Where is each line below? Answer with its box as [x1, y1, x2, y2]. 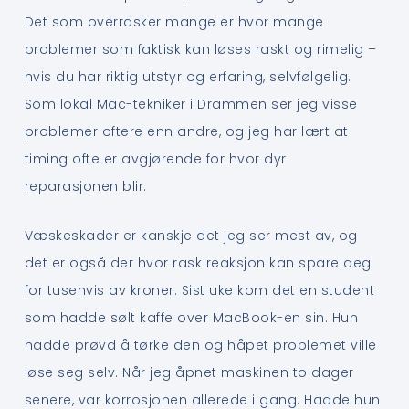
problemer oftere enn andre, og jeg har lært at [24, 121, 349, 141]
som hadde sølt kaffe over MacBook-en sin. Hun [24, 309, 359, 328]
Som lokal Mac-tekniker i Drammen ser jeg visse [24, 94, 358, 113]
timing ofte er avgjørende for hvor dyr [24, 149, 287, 168]
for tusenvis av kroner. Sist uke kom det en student [24, 281, 375, 300]
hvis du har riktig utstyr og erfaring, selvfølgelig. [24, 67, 351, 86]
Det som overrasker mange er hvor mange [24, 12, 324, 31]
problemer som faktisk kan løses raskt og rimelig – [24, 39, 377, 58]
